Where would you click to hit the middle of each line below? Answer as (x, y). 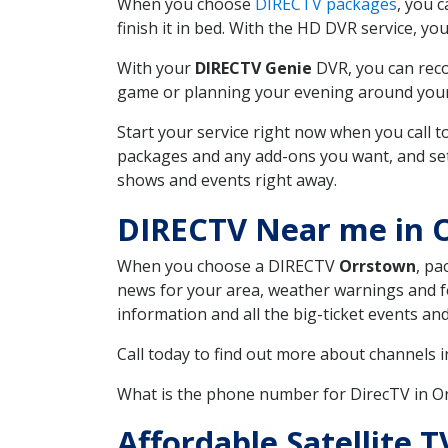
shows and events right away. (227, 179)
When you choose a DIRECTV (228, 265)
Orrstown (377, 265)
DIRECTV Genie (253, 67)
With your (156, 67)
